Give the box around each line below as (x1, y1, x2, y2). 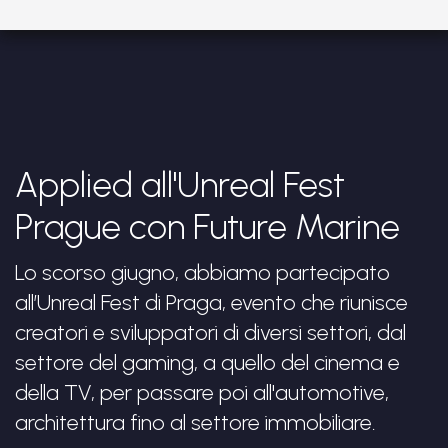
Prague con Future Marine (15, 206, 400, 249)
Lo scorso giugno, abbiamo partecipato (15, 259, 390, 287)
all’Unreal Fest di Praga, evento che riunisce (15, 289, 408, 317)
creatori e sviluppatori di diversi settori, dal (15, 319, 406, 347)
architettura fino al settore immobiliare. (15, 409, 376, 437)
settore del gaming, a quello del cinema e (15, 349, 400, 377)
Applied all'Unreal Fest (15, 164, 345, 207)
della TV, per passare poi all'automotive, (15, 379, 389, 407)
